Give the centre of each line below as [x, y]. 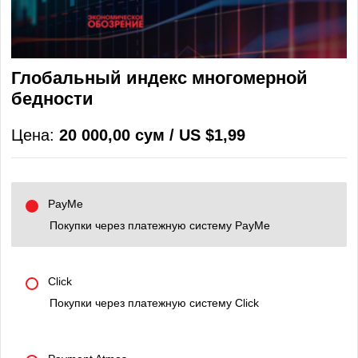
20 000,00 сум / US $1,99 [152, 135]
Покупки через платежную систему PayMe [160, 225]
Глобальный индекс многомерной [159, 78]
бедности [52, 99]
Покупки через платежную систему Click [154, 303]
